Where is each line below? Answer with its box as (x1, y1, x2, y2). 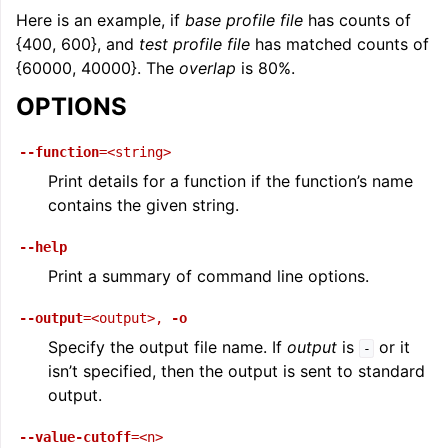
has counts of (303, 10, 411, 30)
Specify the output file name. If (48, 337, 287, 357)
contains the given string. (48, 195, 239, 215)
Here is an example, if (16, 10, 185, 30)
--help (19, 239, 67, 255)
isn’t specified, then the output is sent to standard (48, 361, 425, 381)
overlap (179, 58, 236, 78)
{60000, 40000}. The (16, 58, 179, 78)
